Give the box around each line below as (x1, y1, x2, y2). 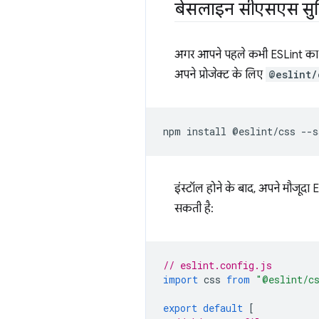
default (203, 301, 243, 315)
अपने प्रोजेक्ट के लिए (174, 68, 266, 82)
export (163, 301, 197, 315)
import (163, 273, 198, 286)
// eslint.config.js (163, 258, 272, 272)
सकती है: (174, 202, 214, 216)
